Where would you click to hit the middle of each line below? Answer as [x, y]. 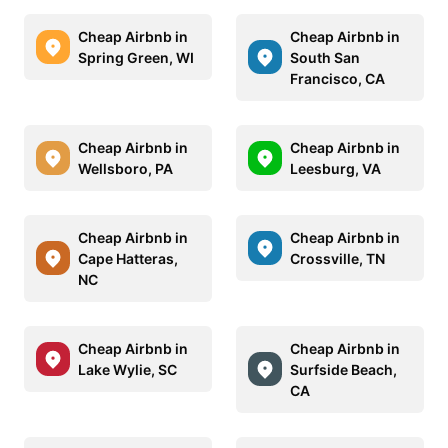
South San [325, 57]
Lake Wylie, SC [127, 369]
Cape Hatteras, [128, 258]
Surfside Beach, [343, 369]
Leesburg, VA [335, 168]
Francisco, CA [337, 78]
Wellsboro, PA [125, 168]
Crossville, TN [337, 258]
